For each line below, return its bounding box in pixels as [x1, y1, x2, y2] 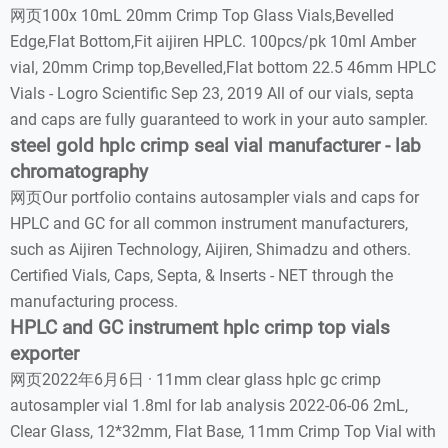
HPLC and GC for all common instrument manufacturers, [10, 214, 408, 233]
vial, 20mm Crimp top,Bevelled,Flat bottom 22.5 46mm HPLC [10, 58, 436, 77]
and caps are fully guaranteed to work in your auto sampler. [10, 110, 428, 129]
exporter [10, 343, 79, 365]
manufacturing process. [10, 292, 178, 311]
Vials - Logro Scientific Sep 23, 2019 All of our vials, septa [10, 84, 414, 103]
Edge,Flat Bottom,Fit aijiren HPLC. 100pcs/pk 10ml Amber [10, 32, 416, 51]
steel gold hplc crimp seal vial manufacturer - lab [10, 135, 421, 157]
